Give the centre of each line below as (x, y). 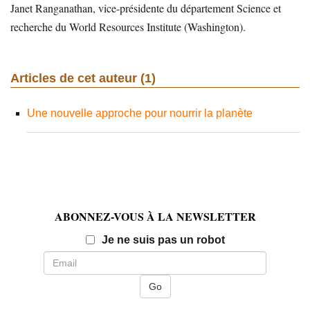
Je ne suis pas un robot (163, 240)
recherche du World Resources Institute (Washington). (128, 27)
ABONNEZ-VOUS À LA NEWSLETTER (155, 216)
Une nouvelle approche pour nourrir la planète (140, 113)
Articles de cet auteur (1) (83, 78)
